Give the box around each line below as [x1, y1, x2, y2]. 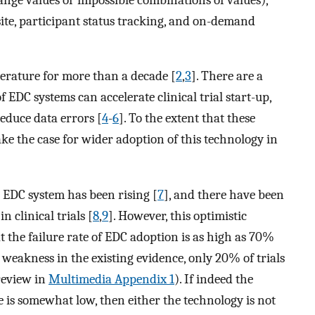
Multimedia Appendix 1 [49, 271, 174, 287]
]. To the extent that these [119, 110, 255, 127]
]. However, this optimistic [108, 207, 247, 224]
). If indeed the [174, 271, 253, 287]
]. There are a [191, 68, 263, 84]
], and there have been [164, 186, 284, 202]
